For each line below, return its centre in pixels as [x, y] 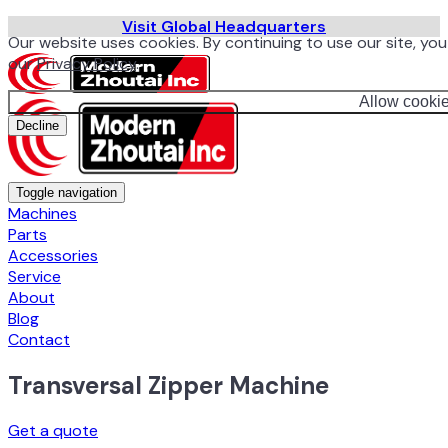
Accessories [53, 255]
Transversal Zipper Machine [168, 385]
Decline [37, 125]
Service [34, 276]
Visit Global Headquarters [224, 26]
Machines [42, 213]
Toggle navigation [66, 192]
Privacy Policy [86, 63]
